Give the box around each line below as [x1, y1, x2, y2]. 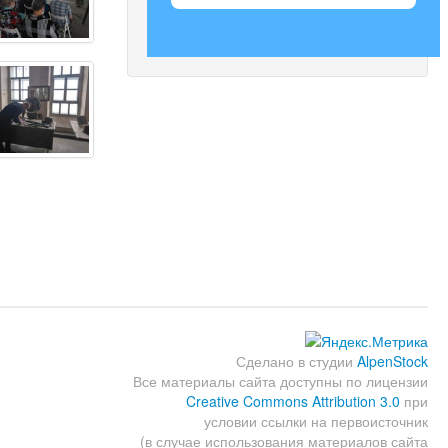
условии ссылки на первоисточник [203, 410, 428, 431]
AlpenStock [356, 350, 428, 371]
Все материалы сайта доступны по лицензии [132, 370, 428, 391]
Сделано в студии [235, 350, 357, 371]
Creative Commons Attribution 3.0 [185, 390, 400, 411]
